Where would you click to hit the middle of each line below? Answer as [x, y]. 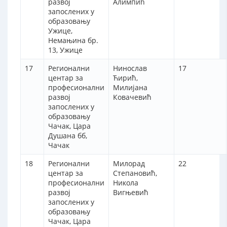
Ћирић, [125, 78]
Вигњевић [131, 193]
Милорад [129, 164]
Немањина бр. [73, 41]
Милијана [130, 88]
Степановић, [135, 173]
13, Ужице [65, 50]
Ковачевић [132, 97]
